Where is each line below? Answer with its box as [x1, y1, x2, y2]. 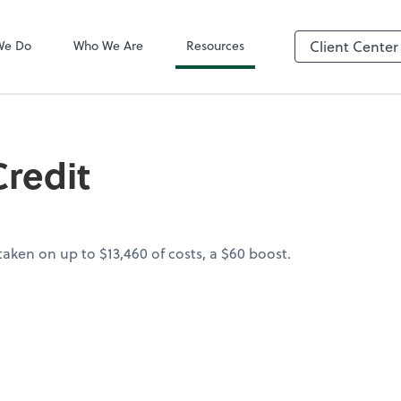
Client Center [310, 36, 398, 56]
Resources [186, 35, 245, 55]
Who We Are [73, 35, 144, 55]
